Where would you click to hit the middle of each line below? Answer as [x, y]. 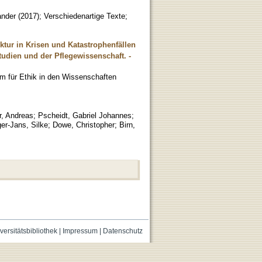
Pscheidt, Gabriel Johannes [85, 115]
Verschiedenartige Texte [85, 16]
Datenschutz [123, 231]
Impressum [80, 231]
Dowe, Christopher [84, 125]
